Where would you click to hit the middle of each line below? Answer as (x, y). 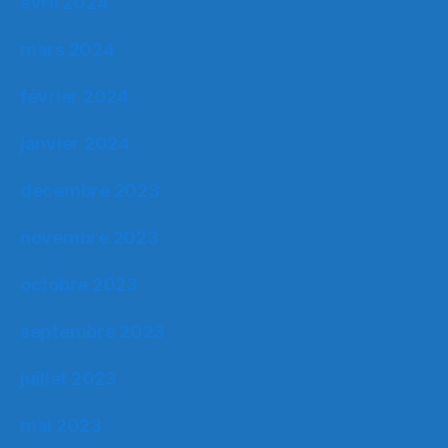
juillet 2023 (68, 378)
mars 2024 (67, 49)
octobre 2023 (79, 284)
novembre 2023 (89, 237)
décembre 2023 (90, 190)
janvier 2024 (75, 143)
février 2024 (74, 96)
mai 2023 (61, 425)
